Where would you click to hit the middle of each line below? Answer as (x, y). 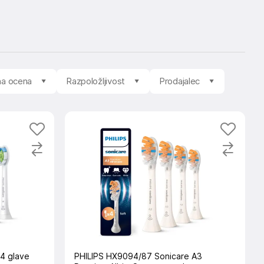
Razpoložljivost (95, 81)
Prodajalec (179, 81)
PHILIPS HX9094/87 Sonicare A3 (138, 256)
